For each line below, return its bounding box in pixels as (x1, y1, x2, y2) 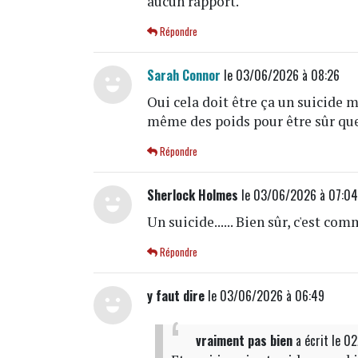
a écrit (292, 330, 332, 350)
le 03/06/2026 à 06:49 (205, 285, 325, 305)
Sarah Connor (147, 65, 221, 85)
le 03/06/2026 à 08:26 (221, 65, 340, 85)
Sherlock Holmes (147, 185, 239, 205)
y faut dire (147, 285, 205, 305)
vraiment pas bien (196, 330, 293, 350)
